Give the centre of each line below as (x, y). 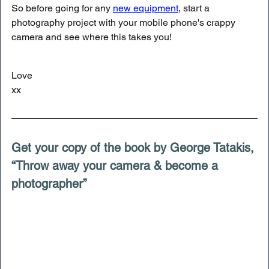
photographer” (49, 183)
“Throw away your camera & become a (116, 165)
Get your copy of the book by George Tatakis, (134, 147)
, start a (195, 8)
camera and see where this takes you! (92, 37)
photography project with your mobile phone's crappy (125, 22)
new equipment (146, 8)
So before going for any (62, 8)
